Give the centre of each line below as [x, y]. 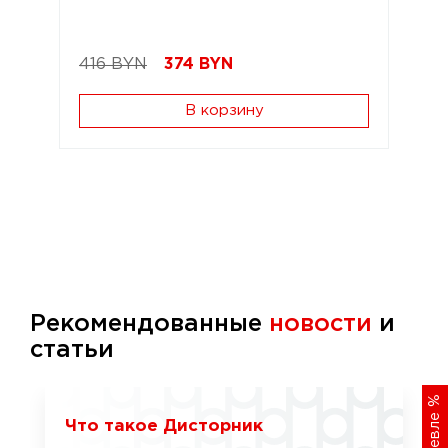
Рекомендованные [149, 323]
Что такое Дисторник [164, 426]
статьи [72, 349]
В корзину [224, 110]
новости [320, 323]
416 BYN [113, 64]
